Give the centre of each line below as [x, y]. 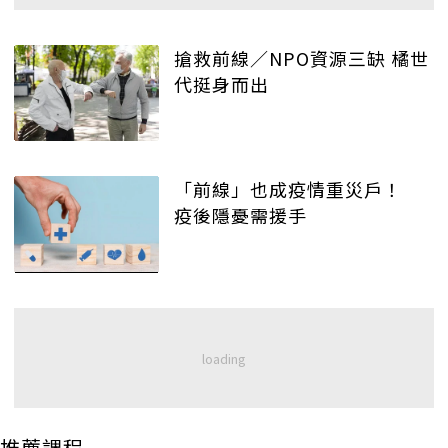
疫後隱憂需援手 [240, 215]
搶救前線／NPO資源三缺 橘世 [282, 57]
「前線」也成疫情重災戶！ [297, 189]
